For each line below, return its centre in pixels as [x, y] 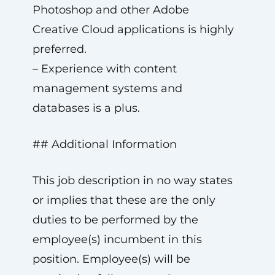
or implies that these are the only [124, 200]
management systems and [107, 88]
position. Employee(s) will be [111, 259]
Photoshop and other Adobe [110, 10]
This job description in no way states [132, 180]
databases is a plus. [86, 108]
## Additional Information [104, 144]
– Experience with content [104, 69]
